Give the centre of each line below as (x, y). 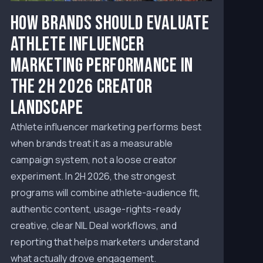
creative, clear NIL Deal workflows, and (93, 225)
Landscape (47, 108)
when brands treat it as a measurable (92, 143)
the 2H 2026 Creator (81, 87)
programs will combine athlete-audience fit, (105, 193)
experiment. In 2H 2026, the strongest (93, 176)
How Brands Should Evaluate (110, 23)
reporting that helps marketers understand (105, 242)
